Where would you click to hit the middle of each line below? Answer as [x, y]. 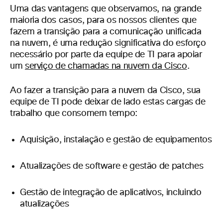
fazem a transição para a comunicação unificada [106, 32]
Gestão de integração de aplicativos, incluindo [111, 193]
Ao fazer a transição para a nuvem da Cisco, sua [106, 91]
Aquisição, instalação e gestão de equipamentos [116, 140]
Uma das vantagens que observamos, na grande [106, 9]
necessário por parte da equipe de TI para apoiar [106, 55]
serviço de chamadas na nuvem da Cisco [106, 66]
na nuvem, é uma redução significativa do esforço [108, 43]
